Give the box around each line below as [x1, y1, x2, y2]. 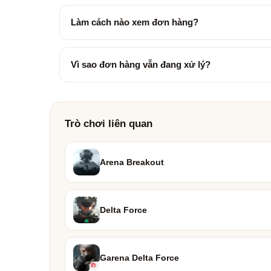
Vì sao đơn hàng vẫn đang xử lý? [71, 59, 211, 70]
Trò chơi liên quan [65, 118, 152, 129]
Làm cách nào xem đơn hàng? [71, 17, 198, 27]
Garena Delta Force [100, 253, 179, 263]
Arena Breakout [100, 157, 164, 167]
